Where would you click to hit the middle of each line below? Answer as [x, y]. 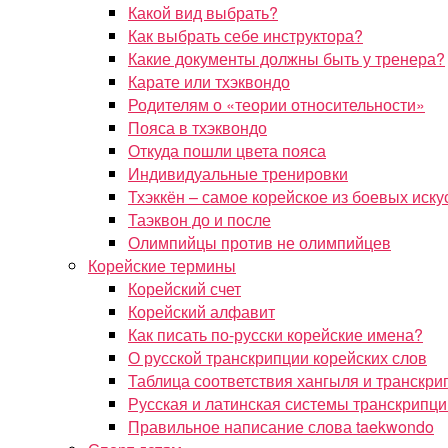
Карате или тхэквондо [209, 81]
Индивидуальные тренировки [238, 173]
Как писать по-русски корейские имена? [275, 334]
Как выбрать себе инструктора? [245, 35]
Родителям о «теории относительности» [276, 104]
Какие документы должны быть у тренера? [286, 58]
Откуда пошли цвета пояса [227, 150]
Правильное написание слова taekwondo [281, 426]
